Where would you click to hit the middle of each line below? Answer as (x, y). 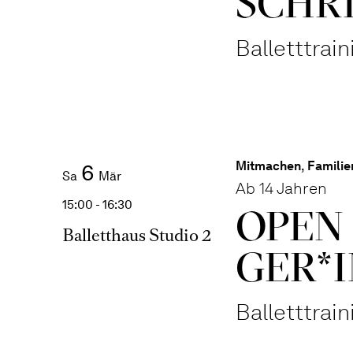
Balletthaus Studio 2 (136, 235)
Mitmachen (268, 166)
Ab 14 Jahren (281, 188)
